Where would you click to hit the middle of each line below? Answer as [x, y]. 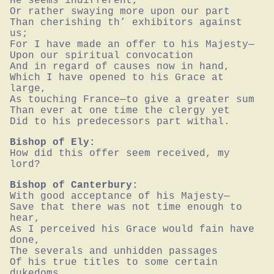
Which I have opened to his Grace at [117, 78]
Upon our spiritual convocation [102, 56]
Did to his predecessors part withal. [120, 122]
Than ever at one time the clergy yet [120, 111]
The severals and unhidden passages [114, 252]
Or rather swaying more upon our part [120, 12]
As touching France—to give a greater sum [132, 100]
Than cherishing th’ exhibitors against [126, 23]
